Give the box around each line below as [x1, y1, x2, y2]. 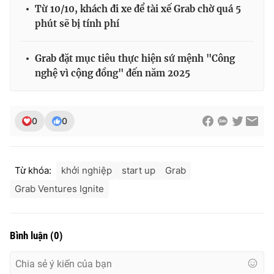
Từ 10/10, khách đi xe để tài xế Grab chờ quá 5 [35, 3, 241, 15]
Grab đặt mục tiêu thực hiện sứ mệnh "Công [35, 53, 235, 65]
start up [122, 165, 155, 177]
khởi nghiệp [61, 165, 112, 177]
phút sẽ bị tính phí [35, 18, 119, 30]
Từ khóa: [15, 165, 51, 177]
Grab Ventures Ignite [15, 183, 104, 195]
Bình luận [10, 229, 50, 242]
